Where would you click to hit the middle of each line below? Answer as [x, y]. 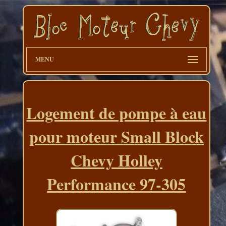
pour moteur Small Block [116, 137]
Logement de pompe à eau [117, 113]
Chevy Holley [116, 160]
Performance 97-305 [117, 184]
